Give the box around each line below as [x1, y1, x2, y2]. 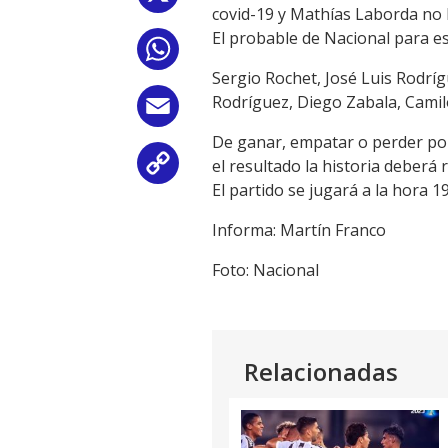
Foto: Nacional [212, 259, 319, 281]
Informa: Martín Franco [212, 219, 386, 241]
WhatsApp [183, 42, 261, 64]
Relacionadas [244, 355, 398, 388]
